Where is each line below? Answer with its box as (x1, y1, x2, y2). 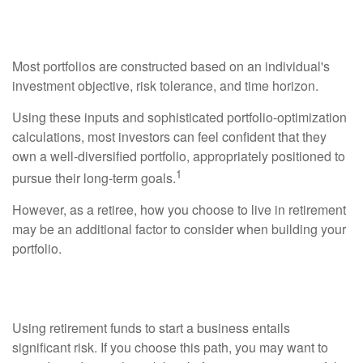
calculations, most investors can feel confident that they (12, 127, 327, 146)
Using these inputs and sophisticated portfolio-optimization (12, 108, 347, 126)
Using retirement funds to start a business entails (12, 318, 290, 338)
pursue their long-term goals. (12, 169, 176, 188)
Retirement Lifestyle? (62, 12, 301, 38)
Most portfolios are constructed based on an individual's (12, 57, 330, 75)
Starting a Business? (12, 284, 181, 305)
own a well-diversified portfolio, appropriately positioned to (12, 147, 345, 165)
